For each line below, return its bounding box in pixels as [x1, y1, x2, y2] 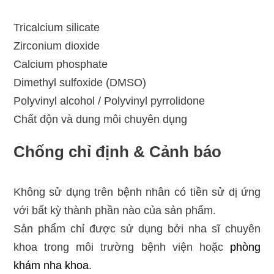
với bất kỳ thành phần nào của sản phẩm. [13, 204, 216, 217]
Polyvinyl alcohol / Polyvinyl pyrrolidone [13, 95, 205, 107]
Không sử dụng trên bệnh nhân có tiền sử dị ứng [13, 186, 261, 198]
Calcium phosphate [13, 58, 108, 70]
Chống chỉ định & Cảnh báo [13, 143, 221, 161]
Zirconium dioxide [13, 40, 100, 52]
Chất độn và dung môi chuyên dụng [13, 113, 187, 125]
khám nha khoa [13, 259, 89, 272]
